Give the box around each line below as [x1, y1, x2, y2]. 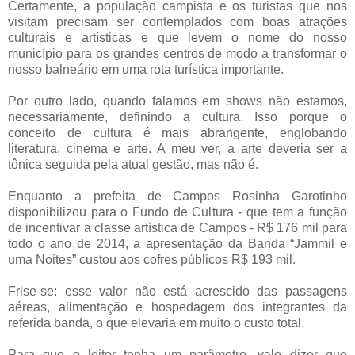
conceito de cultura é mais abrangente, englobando [8, 125, 347, 139]
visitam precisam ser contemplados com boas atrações [8, 14, 347, 29]
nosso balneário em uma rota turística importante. [8, 62, 284, 76]
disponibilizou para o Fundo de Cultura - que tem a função [8, 204, 347, 219]
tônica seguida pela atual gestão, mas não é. [8, 157, 258, 171]
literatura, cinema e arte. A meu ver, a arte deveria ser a [8, 141, 347, 155]
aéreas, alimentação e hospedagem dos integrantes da [8, 300, 347, 314]
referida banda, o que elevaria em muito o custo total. [8, 315, 304, 330]
